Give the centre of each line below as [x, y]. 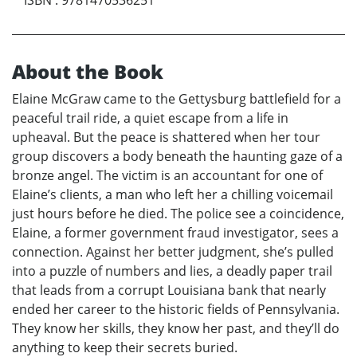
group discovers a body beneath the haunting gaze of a [177, 156]
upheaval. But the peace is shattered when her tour [166, 137]
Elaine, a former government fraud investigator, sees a [175, 232]
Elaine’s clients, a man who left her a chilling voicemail [173, 194]
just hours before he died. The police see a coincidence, [178, 213]
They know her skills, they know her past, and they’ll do [176, 328]
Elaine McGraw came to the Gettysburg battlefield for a [177, 98]
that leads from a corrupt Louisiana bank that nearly [169, 290]
